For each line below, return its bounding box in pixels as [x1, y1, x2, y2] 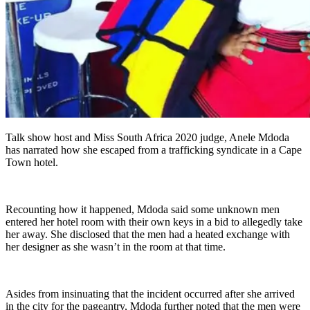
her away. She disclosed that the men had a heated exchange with [6, 228, 290, 241]
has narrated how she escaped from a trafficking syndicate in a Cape [6, 144, 302, 156]
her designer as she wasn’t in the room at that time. [6, 241, 226, 253]
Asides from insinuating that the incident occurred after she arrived [6, 288, 295, 300]
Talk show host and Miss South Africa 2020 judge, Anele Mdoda [6, 131, 289, 144]
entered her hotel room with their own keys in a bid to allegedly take [6, 216, 302, 228]
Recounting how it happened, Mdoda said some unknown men [6, 203, 280, 216]
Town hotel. [6, 156, 58, 169]
